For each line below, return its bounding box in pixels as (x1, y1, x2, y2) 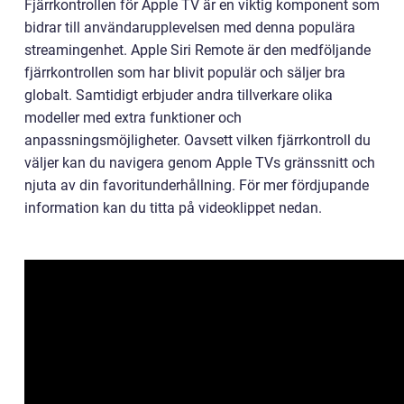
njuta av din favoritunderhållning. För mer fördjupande (24, 177, 369, 195)
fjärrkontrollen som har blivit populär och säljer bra (24, 64, 345, 82)
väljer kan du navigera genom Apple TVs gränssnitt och (24, 154, 375, 172)
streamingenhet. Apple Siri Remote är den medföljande (24, 41, 371, 60)
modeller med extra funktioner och (24, 109, 242, 127)
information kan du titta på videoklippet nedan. (24, 199, 322, 217)
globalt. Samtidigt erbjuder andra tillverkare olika (24, 87, 333, 105)
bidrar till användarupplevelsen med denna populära (24, 19, 355, 37)
